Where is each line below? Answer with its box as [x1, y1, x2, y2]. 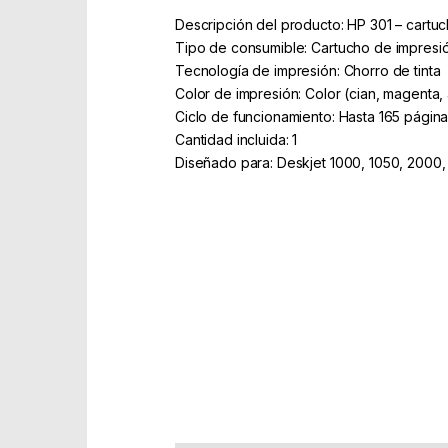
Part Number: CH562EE [175, 279, 323, 297]
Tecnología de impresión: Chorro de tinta [175, 61, 441, 79]
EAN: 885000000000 [175, 302, 314, 320]
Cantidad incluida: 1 [175, 130, 298, 148]
